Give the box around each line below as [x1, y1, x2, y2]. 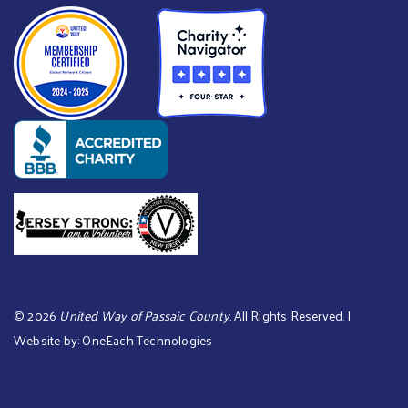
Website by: [14, 329, 83, 352]
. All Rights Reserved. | [229, 304, 351, 328]
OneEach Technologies [82, 329, 213, 352]
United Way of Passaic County [59, 304, 230, 328]
